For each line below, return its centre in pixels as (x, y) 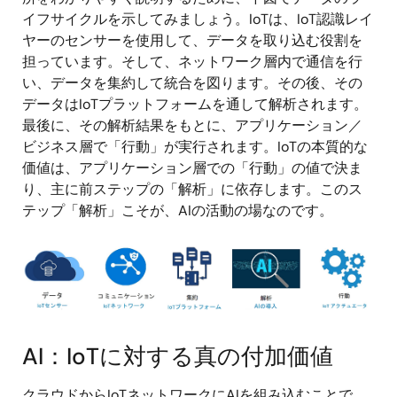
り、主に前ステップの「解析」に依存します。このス (192, 189)
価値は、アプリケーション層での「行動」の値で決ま (192, 167)
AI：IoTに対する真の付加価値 (178, 357)
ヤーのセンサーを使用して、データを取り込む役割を (192, 40)
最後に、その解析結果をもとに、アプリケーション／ (192, 125)
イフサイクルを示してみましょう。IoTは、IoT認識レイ (198, 19)
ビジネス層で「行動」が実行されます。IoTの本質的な (195, 146)
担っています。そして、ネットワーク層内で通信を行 (192, 61)
